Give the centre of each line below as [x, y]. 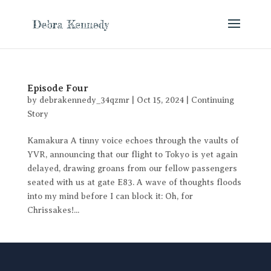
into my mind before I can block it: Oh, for [110, 196]
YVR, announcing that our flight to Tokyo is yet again [132, 155]
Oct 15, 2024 [160, 100]
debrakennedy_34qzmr [84, 100]
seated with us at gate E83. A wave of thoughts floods [134, 182]
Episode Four [57, 88]
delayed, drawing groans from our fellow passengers [132, 168]
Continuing [212, 100]
